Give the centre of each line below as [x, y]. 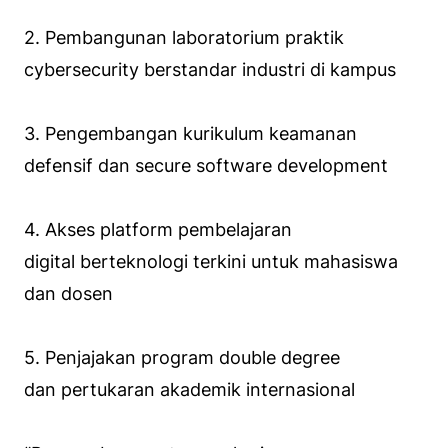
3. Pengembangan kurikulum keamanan [190, 133]
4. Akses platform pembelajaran [158, 229]
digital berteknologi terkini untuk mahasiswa [211, 261]
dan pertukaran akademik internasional [189, 389]
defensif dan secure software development [206, 165]
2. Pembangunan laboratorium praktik [184, 37]
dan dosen [68, 293]
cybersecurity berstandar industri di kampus [210, 69]
